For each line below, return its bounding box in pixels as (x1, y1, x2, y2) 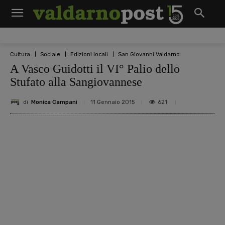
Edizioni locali (70, 51, 108, 58)
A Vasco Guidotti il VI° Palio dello (10, 62, 180, 75)
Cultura (10, 51, 30, 58)
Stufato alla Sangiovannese (10, 75, 142, 88)
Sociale (40, 51, 60, 58)
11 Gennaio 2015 (90, 99, 135, 105)
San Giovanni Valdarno (118, 51, 180, 58)
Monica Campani (31, 98, 77, 105)
